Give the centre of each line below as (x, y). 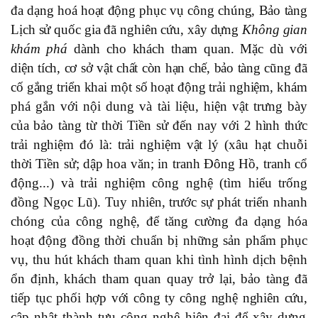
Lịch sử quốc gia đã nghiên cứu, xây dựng (127, 29)
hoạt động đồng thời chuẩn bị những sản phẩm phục (159, 240)
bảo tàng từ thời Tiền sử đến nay (125, 125)
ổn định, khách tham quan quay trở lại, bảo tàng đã (159, 278)
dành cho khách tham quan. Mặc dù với (187, 48)
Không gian (275, 29)
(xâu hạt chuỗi (266, 144)
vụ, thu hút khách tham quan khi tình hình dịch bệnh (159, 259)
